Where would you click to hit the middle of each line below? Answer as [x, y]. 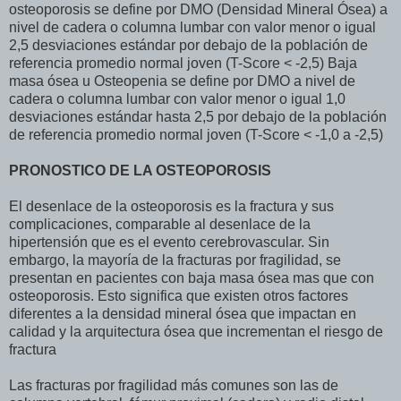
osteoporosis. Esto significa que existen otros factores [179, 295]
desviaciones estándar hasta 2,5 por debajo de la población [198, 116]
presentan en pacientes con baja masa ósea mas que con [192, 277]
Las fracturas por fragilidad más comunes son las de [174, 385]
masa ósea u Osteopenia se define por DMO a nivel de [182, 81]
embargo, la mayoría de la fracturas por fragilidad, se [175, 260]
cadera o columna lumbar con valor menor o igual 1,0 [177, 98]
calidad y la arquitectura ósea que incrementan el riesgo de [196, 331]
